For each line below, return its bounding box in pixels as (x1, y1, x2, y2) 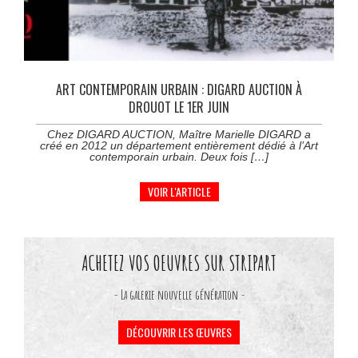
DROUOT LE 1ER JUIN (129, 97, 229, 117)
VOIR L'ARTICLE (147, 182, 211, 200)
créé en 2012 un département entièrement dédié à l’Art (40, 138, 318, 152)
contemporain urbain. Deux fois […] (89, 149, 268, 163)
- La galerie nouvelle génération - (113, 285, 245, 303)
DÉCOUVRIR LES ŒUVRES (126, 323, 232, 340)
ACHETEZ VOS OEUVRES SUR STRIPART (82, 250, 276, 276)
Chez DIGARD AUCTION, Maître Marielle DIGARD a (47, 127, 311, 141)
